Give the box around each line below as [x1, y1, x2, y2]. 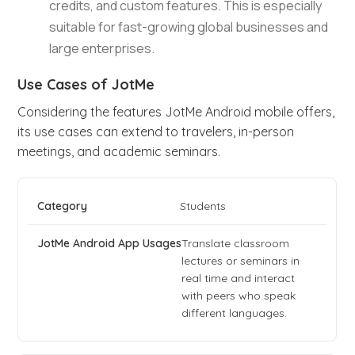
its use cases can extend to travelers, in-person [17, 124, 295, 140]
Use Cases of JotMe [17, 75, 155, 94]
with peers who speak [181, 288, 296, 303]
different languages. [181, 306, 288, 321]
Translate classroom [181, 236, 290, 251]
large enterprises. [49, 40, 155, 58]
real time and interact [181, 271, 296, 286]
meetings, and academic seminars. [17, 143, 224, 160]
